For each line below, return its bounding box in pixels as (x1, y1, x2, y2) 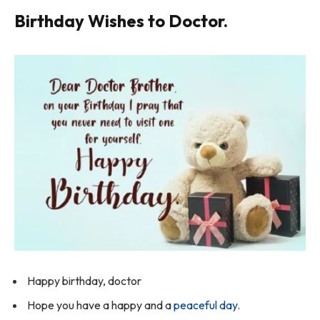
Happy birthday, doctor (27, 274, 141, 289)
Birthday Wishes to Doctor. (14, 10, 228, 32)
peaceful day (174, 298, 237, 313)
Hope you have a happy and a (27, 298, 174, 313)
